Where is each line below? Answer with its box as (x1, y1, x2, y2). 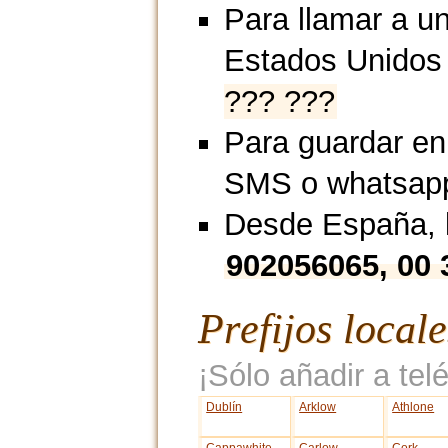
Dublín (206, 400, 243, 415)
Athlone (392, 400, 435, 415)
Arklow (299, 400, 337, 415)
